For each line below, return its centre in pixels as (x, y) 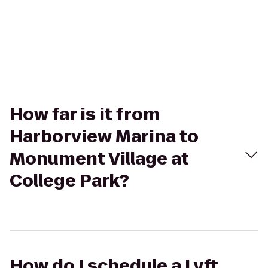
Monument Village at (99, 159)
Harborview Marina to (104, 137)
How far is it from (85, 115)
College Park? (69, 181)
